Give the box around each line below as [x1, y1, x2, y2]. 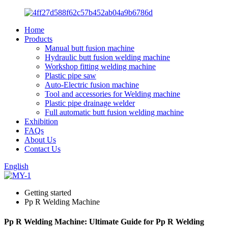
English [4, 162, 28, 170]
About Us [24, 135, 56, 144]
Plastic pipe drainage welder [45, 99, 135, 107]
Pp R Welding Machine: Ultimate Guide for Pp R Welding [4, 217, 204, 226]
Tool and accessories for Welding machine [45, 90, 180, 98]
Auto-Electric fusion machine [45, 80, 139, 89]
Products [24, 35, 52, 43]
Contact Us [24, 145, 61, 153]
